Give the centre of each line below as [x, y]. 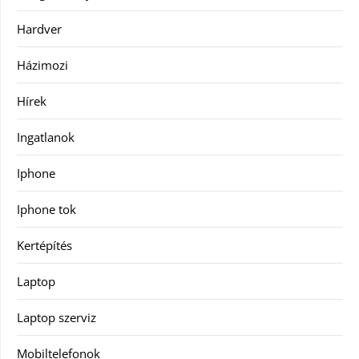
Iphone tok [46, 209]
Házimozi [42, 65]
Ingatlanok [46, 137]
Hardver [39, 29]
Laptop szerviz [56, 317]
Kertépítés [44, 245]
